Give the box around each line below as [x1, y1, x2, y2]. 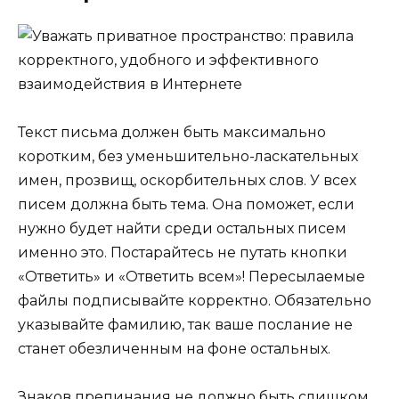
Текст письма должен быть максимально [18, 124, 326, 142]
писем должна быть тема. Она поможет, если [18, 196, 354, 214]
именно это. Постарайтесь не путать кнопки [18, 244, 347, 262]
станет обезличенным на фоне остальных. [18, 340, 330, 358]
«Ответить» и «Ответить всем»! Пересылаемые [18, 268, 365, 286]
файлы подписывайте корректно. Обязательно [18, 292, 371, 310]
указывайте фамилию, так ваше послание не [18, 316, 353, 334]
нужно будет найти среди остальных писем [18, 220, 346, 238]
